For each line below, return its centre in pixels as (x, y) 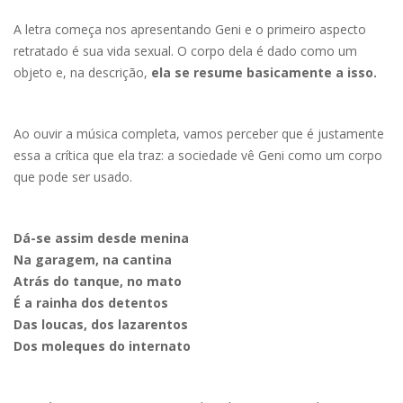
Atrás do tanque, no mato (98, 281)
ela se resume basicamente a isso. (266, 72)
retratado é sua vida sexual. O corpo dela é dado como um (185, 50)
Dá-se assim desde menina (101, 237)
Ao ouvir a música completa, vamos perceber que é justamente (199, 133)
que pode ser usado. (73, 176)
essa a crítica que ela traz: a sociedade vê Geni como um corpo (198, 155)
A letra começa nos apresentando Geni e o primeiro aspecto (190, 29)
